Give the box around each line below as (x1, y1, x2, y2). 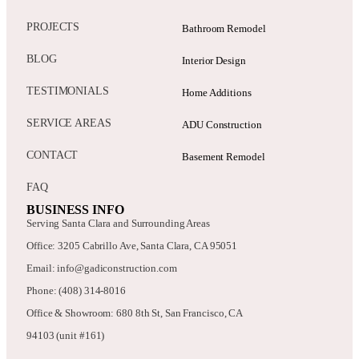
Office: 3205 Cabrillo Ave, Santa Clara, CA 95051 (26, 240, 238, 252)
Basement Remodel (182, 151, 265, 163)
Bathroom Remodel (182, 22, 266, 35)
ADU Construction (182, 119, 262, 131)
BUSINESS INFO (26, 203, 124, 217)
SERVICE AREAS (26, 117, 111, 130)
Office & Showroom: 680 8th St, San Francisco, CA (26, 307, 244, 320)
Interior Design (182, 54, 246, 67)
